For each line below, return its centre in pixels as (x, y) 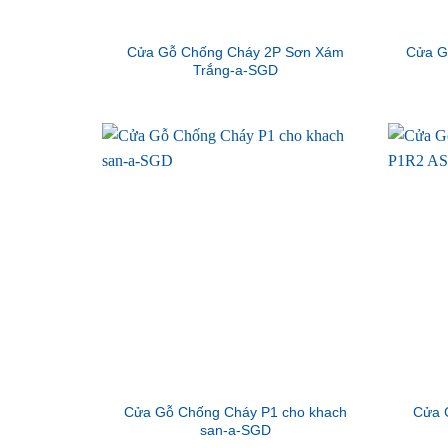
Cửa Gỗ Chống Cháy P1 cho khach (235, 412)
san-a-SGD (235, 430)
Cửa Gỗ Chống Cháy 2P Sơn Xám (235, 52)
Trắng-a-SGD (235, 70)
